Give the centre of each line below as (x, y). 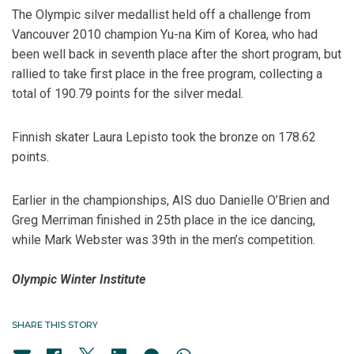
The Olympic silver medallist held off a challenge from (161, 15)
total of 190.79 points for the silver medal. (128, 94)
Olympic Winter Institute (79, 280)
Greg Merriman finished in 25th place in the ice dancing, (164, 220)
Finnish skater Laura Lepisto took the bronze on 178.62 (164, 137)
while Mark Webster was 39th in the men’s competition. (164, 240)
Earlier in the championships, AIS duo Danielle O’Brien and (171, 201)
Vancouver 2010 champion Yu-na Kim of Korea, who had (165, 35)
